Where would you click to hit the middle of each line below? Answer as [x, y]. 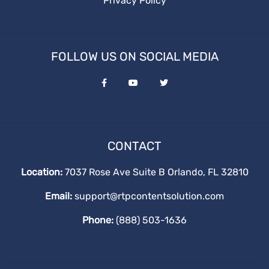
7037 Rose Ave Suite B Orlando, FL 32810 [155, 172]
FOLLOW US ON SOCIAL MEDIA [134, 56]
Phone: [98, 220]
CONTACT [134, 146]
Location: [41, 172]
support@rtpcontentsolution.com [149, 196]
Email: [59, 196]
